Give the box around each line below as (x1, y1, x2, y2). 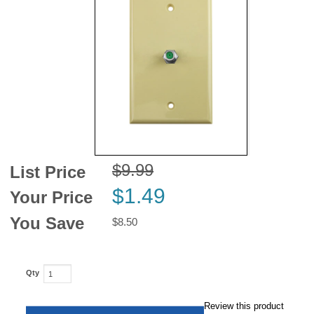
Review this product (204, 301, 285, 312)
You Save (10, 213, 85, 233)
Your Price (10, 187, 93, 207)
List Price (10, 162, 86, 182)
